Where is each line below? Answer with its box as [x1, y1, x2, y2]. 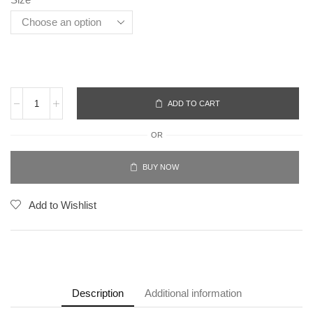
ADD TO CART [168, 99, 221, 108]
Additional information [144, 287, 242, 300]
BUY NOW [143, 163, 180, 172]
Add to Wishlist [29, 199, 96, 212]
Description [71, 287, 124, 300]
